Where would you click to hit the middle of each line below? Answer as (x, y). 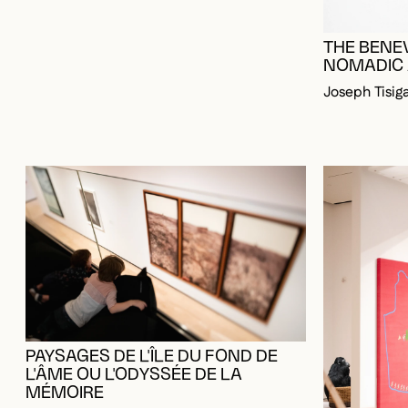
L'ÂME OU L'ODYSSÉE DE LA (134, 339)
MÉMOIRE (65, 357)
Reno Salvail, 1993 (85, 383)
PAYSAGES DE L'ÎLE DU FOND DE (152, 321)
